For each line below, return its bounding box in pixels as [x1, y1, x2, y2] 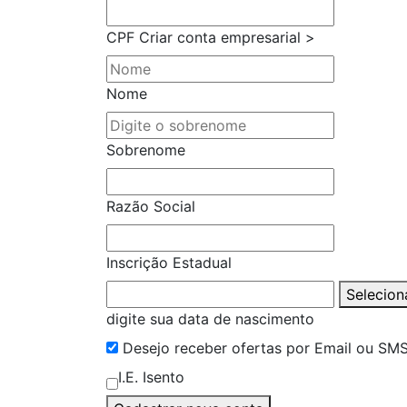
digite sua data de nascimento [106, 309, 314, 328]
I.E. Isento [118, 367, 184, 386]
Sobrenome [106, 140, 185, 159]
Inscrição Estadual [106, 253, 232, 272]
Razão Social [106, 196, 195, 215]
